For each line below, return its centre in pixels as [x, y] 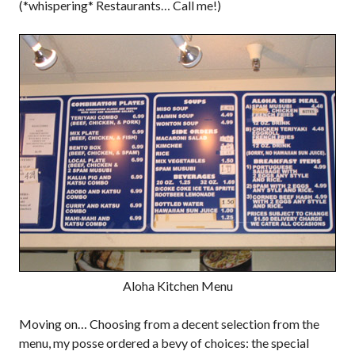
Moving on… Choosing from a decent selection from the [169, 324]
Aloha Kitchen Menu [177, 286]
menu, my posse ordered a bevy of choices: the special [164, 343]
